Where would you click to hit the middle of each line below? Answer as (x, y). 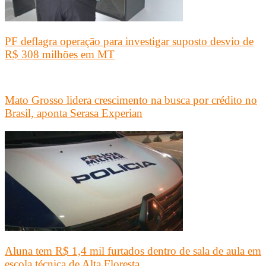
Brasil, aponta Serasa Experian (74, 113)
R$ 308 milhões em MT (60, 54)
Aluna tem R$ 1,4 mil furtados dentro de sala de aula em (133, 251)
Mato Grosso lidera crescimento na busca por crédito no (131, 100)
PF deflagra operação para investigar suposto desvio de (129, 41)
